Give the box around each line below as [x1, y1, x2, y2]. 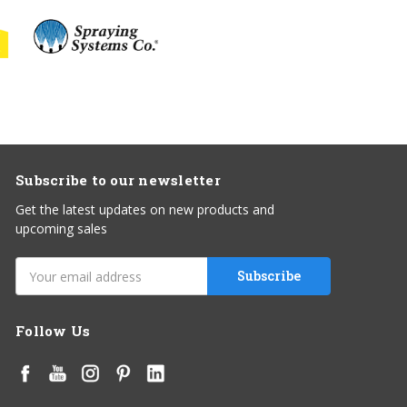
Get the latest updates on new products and [15, 201, 275, 219]
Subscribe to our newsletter [15, 171, 221, 190]
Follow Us [15, 322, 91, 341]
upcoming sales [15, 220, 108, 238]
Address [15, 277, 66, 295]
